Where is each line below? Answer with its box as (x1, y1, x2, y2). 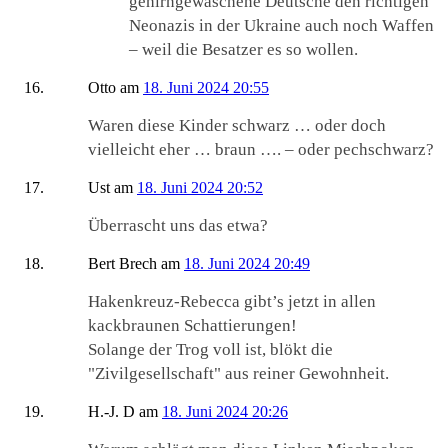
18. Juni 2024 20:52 (137, 179, 263, 197)
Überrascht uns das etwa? (88, 216, 268, 236)
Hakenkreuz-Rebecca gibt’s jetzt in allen (88, 292, 376, 312)
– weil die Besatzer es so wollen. (129, 40, 358, 60)
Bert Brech (88, 255, 157, 273)
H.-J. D (88, 403, 135, 421)
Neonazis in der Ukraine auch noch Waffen (129, 16, 434, 36)
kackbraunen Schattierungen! (88, 316, 297, 336)
